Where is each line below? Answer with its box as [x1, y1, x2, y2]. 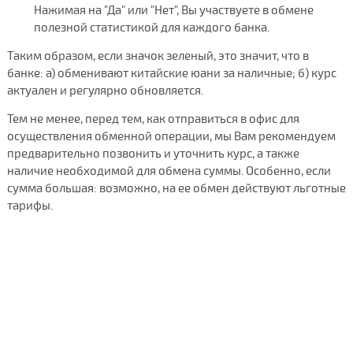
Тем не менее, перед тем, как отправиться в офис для [6, 111, 299, 126]
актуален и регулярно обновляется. [6, 83, 203, 98]
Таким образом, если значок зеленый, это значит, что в [6, 48, 309, 63]
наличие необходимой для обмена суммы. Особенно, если [6, 163, 331, 178]
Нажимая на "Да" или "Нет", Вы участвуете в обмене [33, 2, 314, 17]
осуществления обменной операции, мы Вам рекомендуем [6, 128, 336, 143]
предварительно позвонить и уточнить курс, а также [6, 146, 299, 161]
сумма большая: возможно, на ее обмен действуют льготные [6, 180, 346, 195]
